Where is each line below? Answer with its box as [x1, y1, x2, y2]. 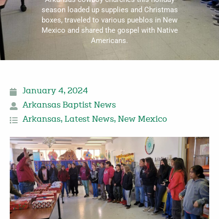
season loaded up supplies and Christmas [41, 5, 178, 14]
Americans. [91, 36, 128, 45]
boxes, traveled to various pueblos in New [42, 15, 177, 24]
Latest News [65, 116, 114, 124]
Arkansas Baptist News [22, 102, 116, 110]
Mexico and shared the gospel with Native [41, 25, 178, 35]
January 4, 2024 [22, 88, 88, 96]
